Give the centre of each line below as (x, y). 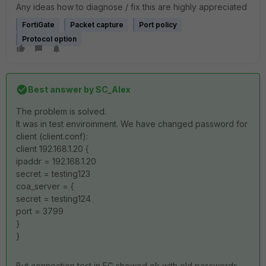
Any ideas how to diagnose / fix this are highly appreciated (132, 7)
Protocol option (49, 39)
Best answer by (61, 89)
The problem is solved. (61, 111)
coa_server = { (45, 186)
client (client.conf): (52, 136)
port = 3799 (40, 211)
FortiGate (38, 25)
